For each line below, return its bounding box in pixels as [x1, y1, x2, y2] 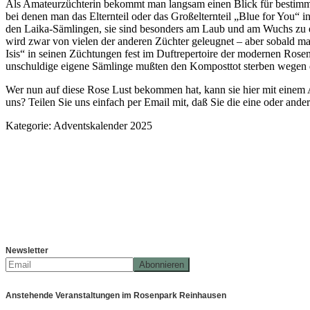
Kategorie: [6, 119, 53, 131]
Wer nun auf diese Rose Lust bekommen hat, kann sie [6, 83, 243, 95]
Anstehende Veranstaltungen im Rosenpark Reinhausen [6, 291, 226, 301]
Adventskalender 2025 [53, 119, 152, 131]
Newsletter [6, 246, 48, 256]
